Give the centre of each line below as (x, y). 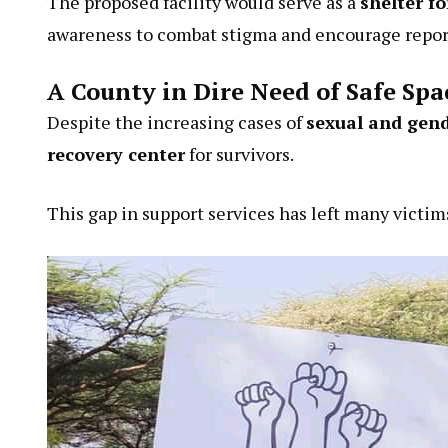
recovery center (116, 153)
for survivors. (239, 153)
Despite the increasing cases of (176, 121)
